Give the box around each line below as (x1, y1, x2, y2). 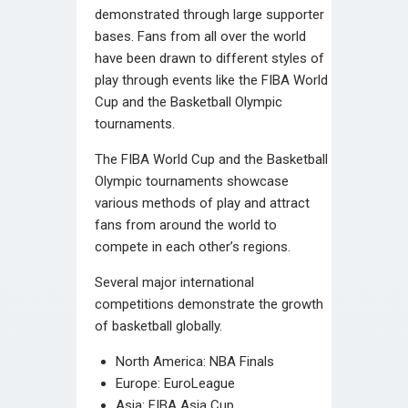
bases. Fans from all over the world (95, 27, 306, 45)
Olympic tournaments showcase (95, 172, 289, 189)
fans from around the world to (95, 216, 277, 233)
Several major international (95, 273, 254, 291)
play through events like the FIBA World (95, 71, 328, 88)
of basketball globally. (95, 317, 222, 334)
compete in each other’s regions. (95, 238, 291, 255)
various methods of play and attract (95, 194, 310, 211)
